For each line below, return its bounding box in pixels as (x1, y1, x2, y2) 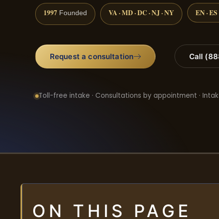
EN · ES (196, 7, 218, 18)
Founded (57, 9, 87, 17)
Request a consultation (49, 51, 134, 61)
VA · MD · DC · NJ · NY (109, 7, 174, 18)
